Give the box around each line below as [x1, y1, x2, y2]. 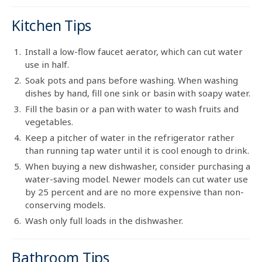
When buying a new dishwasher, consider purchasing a [25, 160, 250, 172]
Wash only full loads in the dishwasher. [25, 214, 183, 226]
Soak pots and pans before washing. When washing [25, 74, 238, 86]
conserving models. [25, 198, 105, 211]
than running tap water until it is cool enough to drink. [25, 144, 249, 156]
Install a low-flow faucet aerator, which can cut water [25, 45, 243, 57]
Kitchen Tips [12, 15, 92, 35]
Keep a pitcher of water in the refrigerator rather [25, 131, 235, 143]
